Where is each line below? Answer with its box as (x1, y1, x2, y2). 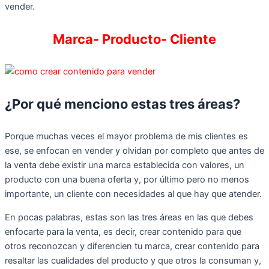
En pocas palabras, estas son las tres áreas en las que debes (5, 211, 253, 223)
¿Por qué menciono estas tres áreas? (5, 95, 240, 112)
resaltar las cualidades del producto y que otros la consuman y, (5, 255, 261, 266)
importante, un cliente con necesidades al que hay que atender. (5, 188, 262, 199)
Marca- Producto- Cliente (53, 31, 216, 47)
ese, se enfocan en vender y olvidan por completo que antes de (5, 145, 264, 156)
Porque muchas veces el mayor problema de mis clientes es (5, 130, 248, 142)
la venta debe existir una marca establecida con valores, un (5, 159, 244, 171)
